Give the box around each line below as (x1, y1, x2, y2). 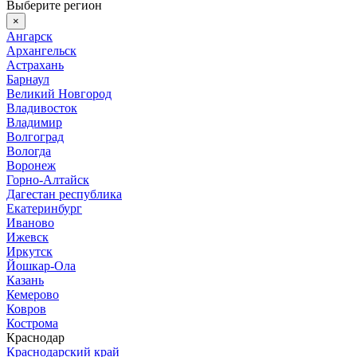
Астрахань (6, 57, 64, 72)
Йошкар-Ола (6, 258, 76, 273)
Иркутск (6, 244, 53, 258)
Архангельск (6, 43, 76, 57)
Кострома (6, 316, 58, 330)
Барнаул (6, 72, 49, 86)
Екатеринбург (6, 201, 82, 215)
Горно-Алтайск (6, 172, 89, 186)
